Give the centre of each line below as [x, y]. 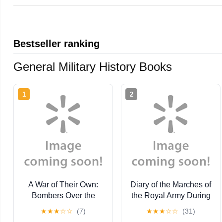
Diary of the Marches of [171, 184]
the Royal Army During [171, 195]
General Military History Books [93, 66]
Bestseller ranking [57, 43]
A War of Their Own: [63, 184]
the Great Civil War [171, 206]
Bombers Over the [63, 195]
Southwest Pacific [63, 206]
